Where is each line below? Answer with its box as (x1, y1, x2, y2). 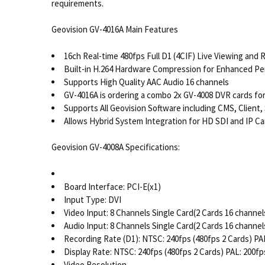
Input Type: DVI (63, 193, 121, 205)
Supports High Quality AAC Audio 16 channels (63, 76, 229, 88)
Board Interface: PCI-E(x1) (63, 180, 161, 192)
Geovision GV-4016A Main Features (51, 24, 178, 35)
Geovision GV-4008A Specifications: (51, 141, 180, 153)
